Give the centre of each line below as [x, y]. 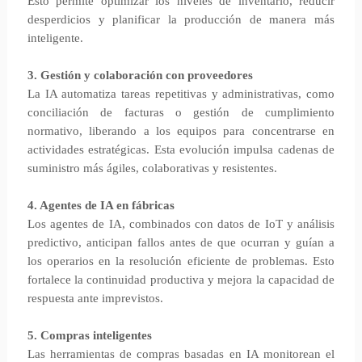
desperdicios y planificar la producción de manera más [181, 19]
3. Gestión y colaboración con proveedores [140, 75]
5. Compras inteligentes [89, 335]
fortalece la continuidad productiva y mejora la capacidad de [181, 280]
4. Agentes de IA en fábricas [101, 205]
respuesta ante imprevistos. [95, 298]
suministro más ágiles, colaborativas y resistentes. [152, 168]
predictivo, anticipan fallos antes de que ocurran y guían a [181, 242]
